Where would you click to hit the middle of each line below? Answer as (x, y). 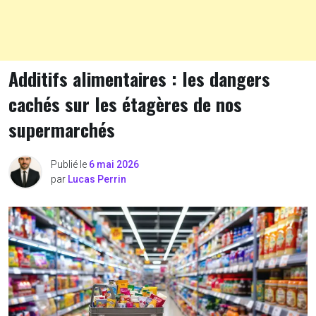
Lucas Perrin (97, 179)
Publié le (70, 164)
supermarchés (62, 129)
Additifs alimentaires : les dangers (139, 79)
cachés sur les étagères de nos (125, 104)
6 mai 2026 (114, 164)
